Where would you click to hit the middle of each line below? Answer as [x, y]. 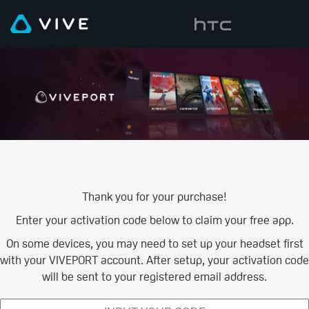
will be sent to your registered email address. [154, 276]
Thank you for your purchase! [154, 196]
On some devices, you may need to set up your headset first [154, 243]
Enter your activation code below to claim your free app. [154, 220]
